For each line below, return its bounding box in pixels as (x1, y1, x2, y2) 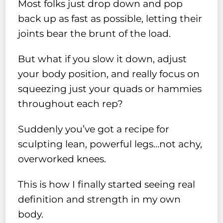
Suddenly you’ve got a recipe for (18, 123, 170, 135)
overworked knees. (18, 153, 107, 165)
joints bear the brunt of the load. (18, 28, 171, 40)
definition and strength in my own (18, 194, 181, 206)
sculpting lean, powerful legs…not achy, (18, 138, 203, 150)
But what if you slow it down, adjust (18, 53, 187, 65)
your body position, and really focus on (18, 68, 200, 80)
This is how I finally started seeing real (18, 179, 196, 191)
